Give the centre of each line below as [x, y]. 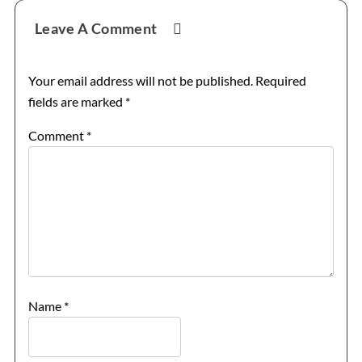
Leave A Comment [97, 28]
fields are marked [76, 101]
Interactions [59, 29]
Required [280, 80]
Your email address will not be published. [140, 80]
